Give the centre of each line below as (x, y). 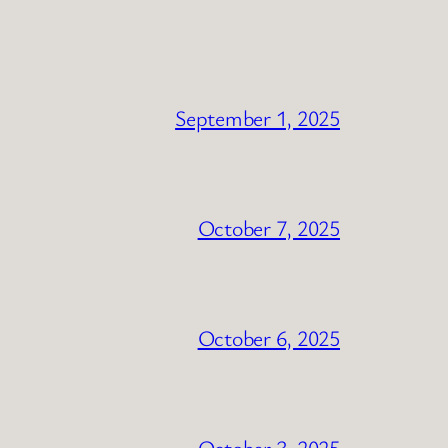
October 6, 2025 (268, 337)
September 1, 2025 (257, 117)
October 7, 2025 (268, 227)
